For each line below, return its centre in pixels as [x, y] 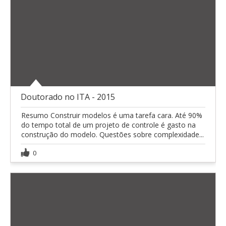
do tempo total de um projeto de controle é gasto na [108, 125]
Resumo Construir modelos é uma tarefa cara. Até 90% [112, 115]
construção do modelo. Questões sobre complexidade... [112, 134]
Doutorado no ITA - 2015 [68, 97]
